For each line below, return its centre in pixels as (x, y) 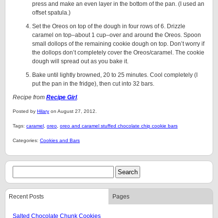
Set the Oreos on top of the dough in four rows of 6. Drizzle (109, 26)
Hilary (43, 111)
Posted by (25, 111)
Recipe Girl (62, 97)
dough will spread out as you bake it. (80, 61)
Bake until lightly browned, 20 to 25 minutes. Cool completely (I (115, 75)
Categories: (26, 140)
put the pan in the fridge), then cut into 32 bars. (93, 84)
